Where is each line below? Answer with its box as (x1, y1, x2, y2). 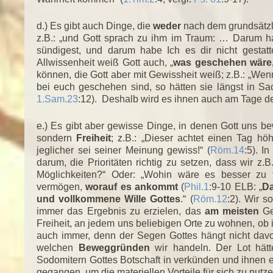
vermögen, (37, 181, 86, 192)
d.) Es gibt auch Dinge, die (37, 20, 154, 31)
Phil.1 (184, 181, 210, 192)
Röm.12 (193, 193, 227, 204)
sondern (37, 132, 77, 143)
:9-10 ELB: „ (209, 181, 262, 192)
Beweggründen (78, 242, 150, 253)
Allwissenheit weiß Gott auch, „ (37, 57, 174, 68)
